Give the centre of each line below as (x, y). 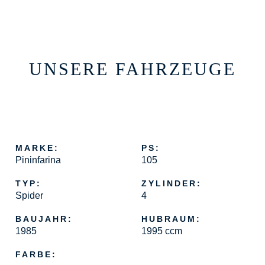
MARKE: (38, 148)
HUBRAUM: (171, 219)
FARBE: (36, 254)
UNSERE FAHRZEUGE (132, 69)
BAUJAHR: (44, 219)
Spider (30, 195)
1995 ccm (162, 231)
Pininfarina (38, 160)
